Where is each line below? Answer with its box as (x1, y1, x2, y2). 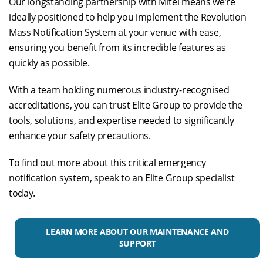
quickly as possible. (9, 56, 90, 69)
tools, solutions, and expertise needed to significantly (9, 114, 234, 127)
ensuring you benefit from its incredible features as (9, 41, 226, 54)
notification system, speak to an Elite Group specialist (9, 171, 235, 184)
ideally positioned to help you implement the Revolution (9, 11, 247, 23)
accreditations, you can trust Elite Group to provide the (9, 99, 243, 112)
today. (9, 187, 36, 200)
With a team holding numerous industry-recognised (9, 83, 230, 96)
